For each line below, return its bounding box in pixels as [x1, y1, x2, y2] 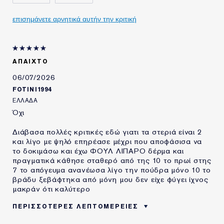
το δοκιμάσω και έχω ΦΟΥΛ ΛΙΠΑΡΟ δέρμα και [12, 145, 184, 156]
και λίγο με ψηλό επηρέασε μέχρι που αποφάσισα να [12, 136, 202, 146]
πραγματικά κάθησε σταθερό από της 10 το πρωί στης [12, 155, 211, 165]
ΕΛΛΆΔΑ [12, 96, 38, 104]
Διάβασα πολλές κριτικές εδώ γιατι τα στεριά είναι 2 [12, 126, 202, 137]
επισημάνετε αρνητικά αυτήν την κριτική [82, 14, 136, 23]
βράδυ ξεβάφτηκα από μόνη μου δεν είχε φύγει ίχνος [12, 174, 208, 184]
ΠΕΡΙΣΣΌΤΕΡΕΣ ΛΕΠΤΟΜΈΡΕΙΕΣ [12, 202, 138, 210]
